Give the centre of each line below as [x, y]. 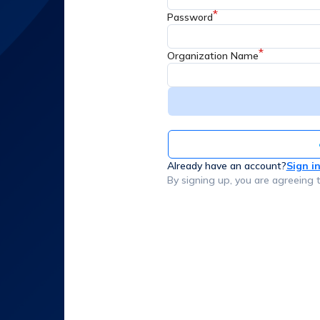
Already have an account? [226, 166]
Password [190, 17]
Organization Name [212, 56]
